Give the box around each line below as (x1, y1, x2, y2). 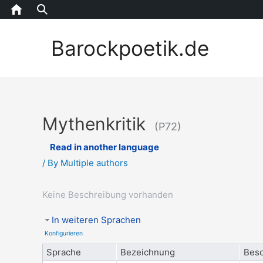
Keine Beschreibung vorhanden (42, 189, 173, 200)
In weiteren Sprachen (52, 214, 141, 226)
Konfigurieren (45, 230, 83, 238)
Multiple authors (60, 157, 128, 168)
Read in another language (50, 141, 159, 153)
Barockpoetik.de (51, 36, 209, 60)
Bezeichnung (120, 247, 175, 258)
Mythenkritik (42, 113, 146, 134)
